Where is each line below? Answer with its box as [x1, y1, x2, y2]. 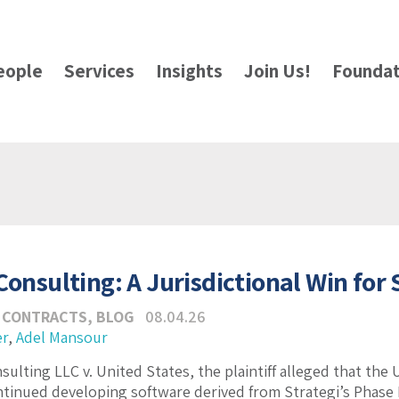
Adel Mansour [16, 327, 108, 347]
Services [64, 59, 135, 84]
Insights [156, 59, 224, 84]
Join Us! [244, 59, 312, 84]
